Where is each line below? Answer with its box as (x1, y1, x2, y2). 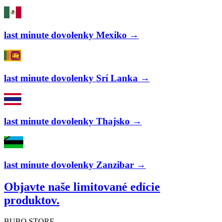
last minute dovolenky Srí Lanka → (4, 73, 150, 84)
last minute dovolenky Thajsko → (4, 116, 142, 127)
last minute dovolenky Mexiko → (4, 29, 139, 40)
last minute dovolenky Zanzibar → (4, 159, 146, 170)
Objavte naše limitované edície (4, 180, 160, 193)
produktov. (4, 193, 59, 207)
